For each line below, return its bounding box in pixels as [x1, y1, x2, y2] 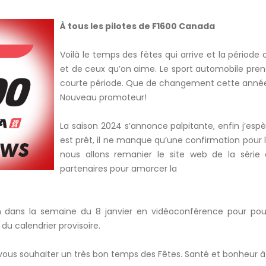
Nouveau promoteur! [60, 91, 147, 103]
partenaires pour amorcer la [60, 163, 177, 175]
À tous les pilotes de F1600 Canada [60, 20, 215, 32]
